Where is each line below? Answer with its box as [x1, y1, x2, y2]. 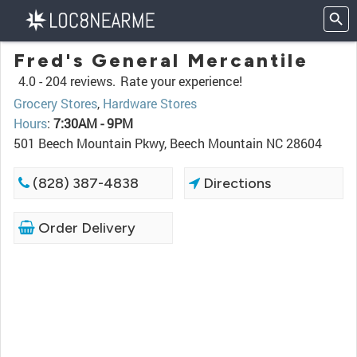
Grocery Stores [14, 95, 97, 112]
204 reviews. [45, 73, 116, 89]
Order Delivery [35, 219, 135, 237]
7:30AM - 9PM [53, 115, 133, 131]
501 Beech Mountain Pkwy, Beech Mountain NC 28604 [14, 135, 322, 151]
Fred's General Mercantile [14, 49, 308, 72]
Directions [200, 175, 272, 192]
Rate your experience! [120, 73, 242, 89]
